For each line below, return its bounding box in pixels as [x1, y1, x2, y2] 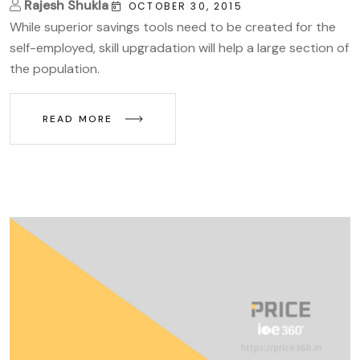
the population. [10, 59, 100, 77]
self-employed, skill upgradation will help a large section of [10, 39, 349, 56]
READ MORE [43, 112, 117, 125]
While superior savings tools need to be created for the [10, 18, 336, 35]
